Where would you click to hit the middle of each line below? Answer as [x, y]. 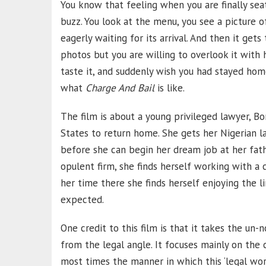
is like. [171, 88]
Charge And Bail [120, 88]
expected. [82, 199]
